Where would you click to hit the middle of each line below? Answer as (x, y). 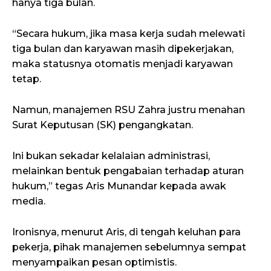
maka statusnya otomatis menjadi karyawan (122, 64)
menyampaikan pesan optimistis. (94, 262)
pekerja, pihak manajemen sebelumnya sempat (129, 247)
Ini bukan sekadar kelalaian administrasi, (111, 155)
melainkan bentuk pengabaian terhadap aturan (128, 171)
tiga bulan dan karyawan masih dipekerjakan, (123, 48)
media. (29, 201)
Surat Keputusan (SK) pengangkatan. (103, 125)
